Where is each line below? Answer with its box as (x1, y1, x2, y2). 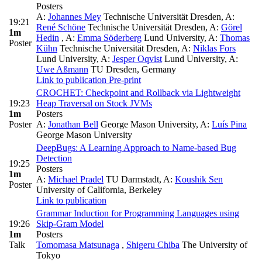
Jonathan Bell (48, 119, 98, 130)
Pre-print (106, 75, 141, 85)
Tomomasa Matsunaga (36, 240, 119, 250)
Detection (36, 153, 72, 164)
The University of (180, 240, 247, 250)
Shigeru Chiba (126, 240, 180, 250)
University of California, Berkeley (36, 185, 162, 195)
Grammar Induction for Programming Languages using (36, 208, 239, 219)
